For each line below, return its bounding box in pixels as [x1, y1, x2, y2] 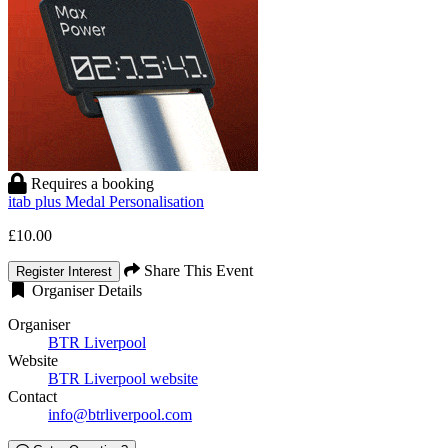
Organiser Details [28, 282, 142, 300]
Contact [8, 388, 57, 406]
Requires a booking [31, 175, 154, 193]
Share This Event [140, 262, 253, 280]
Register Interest [16, 264, 112, 280]
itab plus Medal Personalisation [8, 193, 204, 211]
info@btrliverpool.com [48, 406, 192, 424]
